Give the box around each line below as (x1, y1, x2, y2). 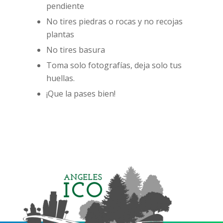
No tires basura (46, 44, 105, 55)
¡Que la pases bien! (46, 88, 115, 99)
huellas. (46, 73, 75, 84)
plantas (46, 29, 74, 40)
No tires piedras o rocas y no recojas (46, 16, 183, 27)
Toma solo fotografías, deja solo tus (46, 60, 182, 71)
